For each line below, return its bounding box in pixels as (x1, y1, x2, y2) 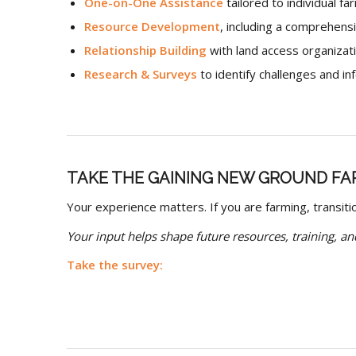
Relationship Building (83, 42, 207, 58)
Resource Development (83, 18, 220, 34)
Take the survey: (66, 257, 163, 273)
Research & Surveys (83, 66, 197, 82)
